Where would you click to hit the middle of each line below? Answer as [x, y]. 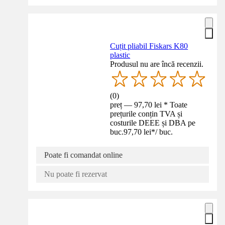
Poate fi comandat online [83, 155]
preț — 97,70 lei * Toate [149, 104]
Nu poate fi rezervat [76, 174]
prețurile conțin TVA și [146, 114]
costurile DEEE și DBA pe [153, 123]
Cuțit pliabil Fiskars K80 [149, 46]
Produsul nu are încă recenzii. [157, 64]
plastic [120, 55]
